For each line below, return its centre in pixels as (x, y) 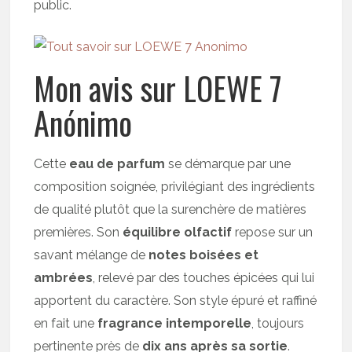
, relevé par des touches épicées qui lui (204, 277)
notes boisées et (204, 255)
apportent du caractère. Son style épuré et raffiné (176, 300)
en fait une (66, 323)
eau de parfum (117, 163)
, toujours (278, 323)
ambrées (64, 277)
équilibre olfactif (178, 232)
